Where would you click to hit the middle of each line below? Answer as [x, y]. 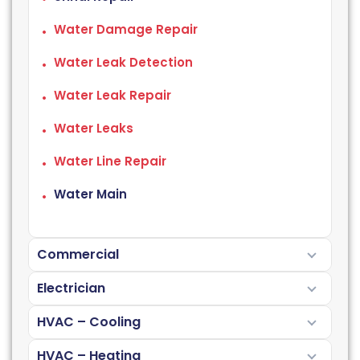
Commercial [78, 254]
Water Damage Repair [126, 29]
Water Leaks [94, 128]
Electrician [71, 288]
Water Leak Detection [123, 62]
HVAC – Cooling [89, 321]
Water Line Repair [110, 161]
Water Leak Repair [112, 95]
